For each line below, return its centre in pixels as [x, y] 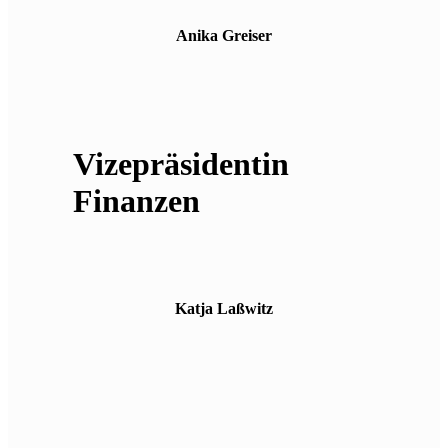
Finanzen [136, 201]
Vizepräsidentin [180, 164]
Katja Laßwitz [224, 309]
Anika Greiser [224, 35]
